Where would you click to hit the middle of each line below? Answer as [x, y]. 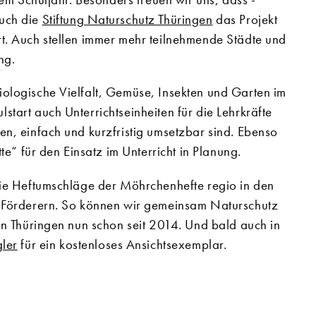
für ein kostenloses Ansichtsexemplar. [122, 244]
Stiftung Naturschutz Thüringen [127, 20]
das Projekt [245, 20]
